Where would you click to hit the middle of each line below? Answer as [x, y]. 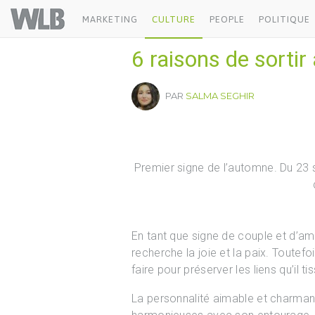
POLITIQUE [284, 19]
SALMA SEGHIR [220, 96]
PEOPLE [227, 19]
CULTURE [174, 19]
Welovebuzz [96, 14]
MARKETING [110, 19]
